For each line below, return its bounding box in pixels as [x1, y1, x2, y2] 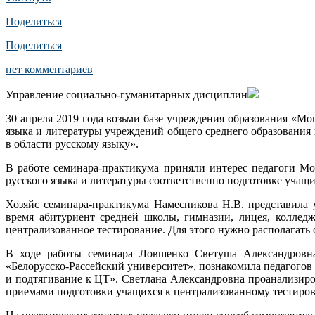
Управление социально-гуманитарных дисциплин [6, 88, 247, 101]
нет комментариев [6, 63, 93, 75]
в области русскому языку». [6, 137, 139, 150]
